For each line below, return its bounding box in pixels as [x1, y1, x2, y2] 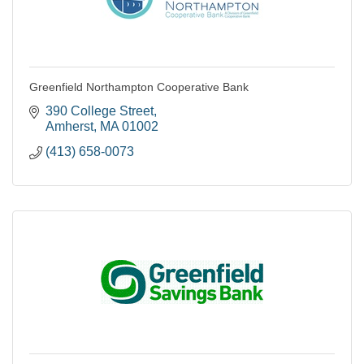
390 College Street [45, 103, 154, 118]
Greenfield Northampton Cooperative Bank [29, 80, 249, 93]
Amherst [45, 119, 93, 133]
